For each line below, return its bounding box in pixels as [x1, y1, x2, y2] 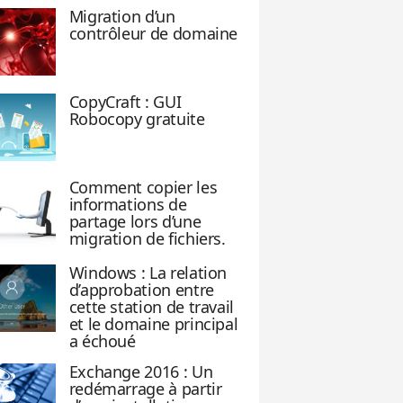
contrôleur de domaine [68, 22, 238, 44]
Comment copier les [68, 176, 218, 198]
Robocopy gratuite [68, 108, 205, 130]
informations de [68, 193, 187, 215]
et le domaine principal [68, 313, 238, 335]
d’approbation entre [68, 279, 214, 300]
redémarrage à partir [68, 378, 222, 399]
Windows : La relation [68, 262, 228, 283]
